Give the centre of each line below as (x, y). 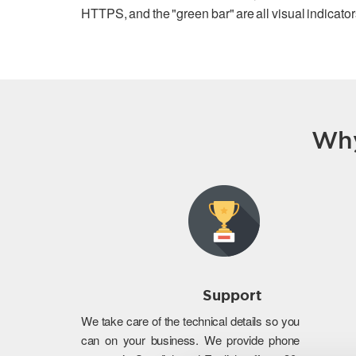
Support (232, 296)
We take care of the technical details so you (190, 321)
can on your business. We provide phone (190, 340)
